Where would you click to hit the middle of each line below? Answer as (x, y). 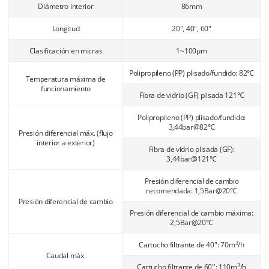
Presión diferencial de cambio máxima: (192, 213)
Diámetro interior (66, 6)
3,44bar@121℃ (192, 159)
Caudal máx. (66, 255)
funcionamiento (66, 89)
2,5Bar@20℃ (192, 222)
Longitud (66, 29)
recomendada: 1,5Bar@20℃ (192, 191)
